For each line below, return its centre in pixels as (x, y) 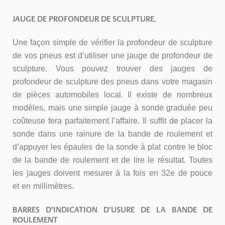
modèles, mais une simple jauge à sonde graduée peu (113, 108)
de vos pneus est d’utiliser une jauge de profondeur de (113, 55)
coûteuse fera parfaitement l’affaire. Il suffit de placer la (113, 121)
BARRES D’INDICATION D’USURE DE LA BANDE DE (113, 210)
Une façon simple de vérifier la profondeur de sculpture (113, 42)
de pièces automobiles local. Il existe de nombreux (113, 95)
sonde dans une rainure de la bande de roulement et (113, 134)
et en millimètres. (43, 186)
